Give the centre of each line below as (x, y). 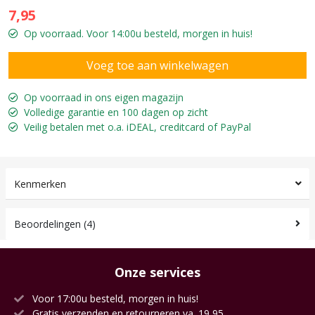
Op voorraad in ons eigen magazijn (104, 97)
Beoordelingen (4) (55, 224)
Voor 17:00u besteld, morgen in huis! (114, 298)
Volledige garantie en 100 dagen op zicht (116, 112)
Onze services (157, 272)
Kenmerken (40, 184)
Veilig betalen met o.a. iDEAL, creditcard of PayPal (137, 127)
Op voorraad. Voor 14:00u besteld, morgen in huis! (138, 33)
